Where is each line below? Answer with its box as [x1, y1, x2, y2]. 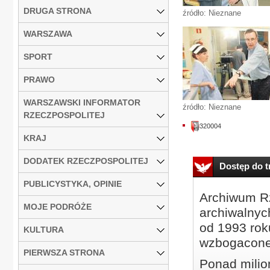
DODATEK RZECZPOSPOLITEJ [24, 155, 148, 166]
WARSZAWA [24, 28, 72, 39]
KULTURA [24, 224, 64, 234]
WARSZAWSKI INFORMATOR [24, 97, 140, 107]
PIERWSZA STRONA [24, 247, 105, 257]
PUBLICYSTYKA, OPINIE [24, 178, 122, 189]
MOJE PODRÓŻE [24, 201, 92, 212]
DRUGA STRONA [24, 5, 92, 16]
